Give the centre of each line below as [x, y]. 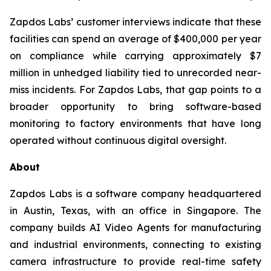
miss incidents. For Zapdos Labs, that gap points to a [135, 89]
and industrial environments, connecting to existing [135, 244]
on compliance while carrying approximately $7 [135, 55]
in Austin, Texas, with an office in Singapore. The [135, 210]
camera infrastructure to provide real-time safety [135, 261]
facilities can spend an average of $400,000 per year [135, 38]
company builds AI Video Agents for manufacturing [135, 227]
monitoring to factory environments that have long [135, 123]
